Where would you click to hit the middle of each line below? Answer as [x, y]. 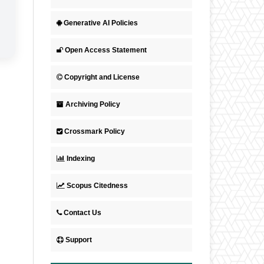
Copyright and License [102, 77]
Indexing [81, 159]
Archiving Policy [93, 105]
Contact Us [82, 213]
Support [79, 240]
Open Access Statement [106, 50]
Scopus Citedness [97, 186]
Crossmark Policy [95, 132]
